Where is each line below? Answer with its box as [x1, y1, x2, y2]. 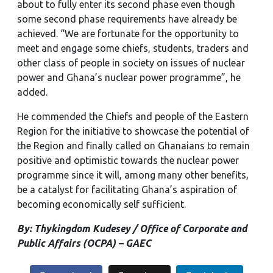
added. [17, 87, 48, 97]
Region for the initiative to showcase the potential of [17, 126, 249, 136]
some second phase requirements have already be [17, 13, 237, 24]
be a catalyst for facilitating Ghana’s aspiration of [17, 184, 237, 195]
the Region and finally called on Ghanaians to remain [17, 140, 250, 151]
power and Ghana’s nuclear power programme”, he [17, 72, 241, 83]
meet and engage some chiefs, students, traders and [17, 43, 249, 54]
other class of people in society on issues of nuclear [17, 57, 245, 68]
